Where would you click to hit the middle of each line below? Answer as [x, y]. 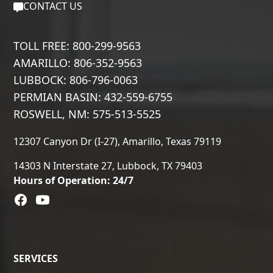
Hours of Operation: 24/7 [74, 180]
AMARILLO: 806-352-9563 [78, 62]
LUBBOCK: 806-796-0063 [76, 80]
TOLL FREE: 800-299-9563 [77, 45]
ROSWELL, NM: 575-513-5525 [87, 114]
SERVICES [36, 258]
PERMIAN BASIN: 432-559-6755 [93, 97]
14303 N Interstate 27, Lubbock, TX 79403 [108, 165]
